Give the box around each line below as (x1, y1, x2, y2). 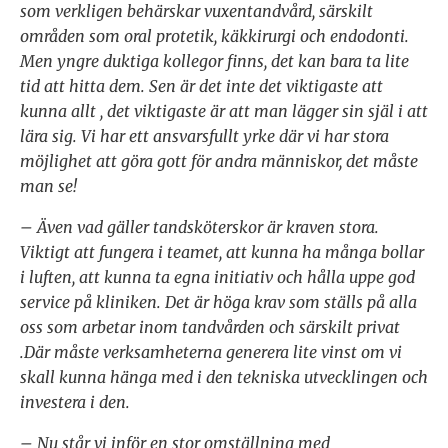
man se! (20, 176, 77, 197)
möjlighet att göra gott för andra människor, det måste (20, 151, 418, 172)
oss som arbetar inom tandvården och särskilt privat (20, 317, 400, 338)
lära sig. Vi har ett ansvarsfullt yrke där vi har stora (20, 126, 389, 147)
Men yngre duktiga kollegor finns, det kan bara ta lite (20, 51, 409, 72)
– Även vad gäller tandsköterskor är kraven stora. (20, 217, 379, 238)
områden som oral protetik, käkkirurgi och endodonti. (20, 26, 409, 47)
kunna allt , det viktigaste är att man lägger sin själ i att (20, 101, 428, 122)
